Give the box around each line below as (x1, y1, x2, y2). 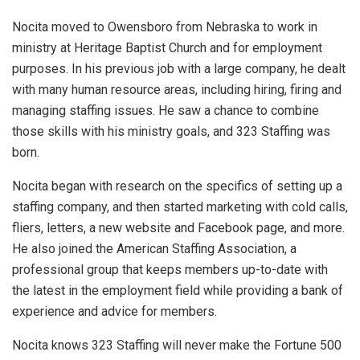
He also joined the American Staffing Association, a (12, 241, 297, 257)
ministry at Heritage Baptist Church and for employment (12, 40, 322, 56)
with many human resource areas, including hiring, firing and (12, 82, 342, 98)
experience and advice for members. (12, 304, 217, 320)
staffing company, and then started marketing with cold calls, (12, 199, 348, 215)
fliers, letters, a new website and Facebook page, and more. (12, 220, 345, 236)
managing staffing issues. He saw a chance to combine (12, 103, 319, 119)
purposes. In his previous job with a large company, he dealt (12, 61, 346, 77)
